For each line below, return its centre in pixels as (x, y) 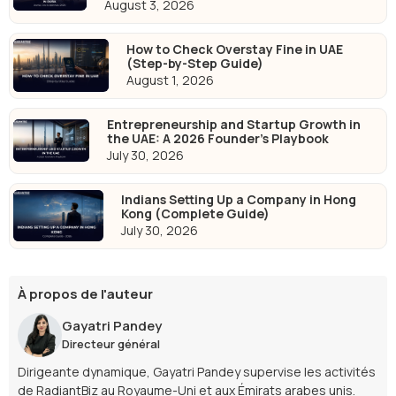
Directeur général (111, 344)
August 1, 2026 (170, 80)
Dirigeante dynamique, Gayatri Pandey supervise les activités (197, 371)
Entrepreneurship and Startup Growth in (234, 124)
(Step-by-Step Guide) (194, 63)
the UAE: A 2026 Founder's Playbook (218, 138)
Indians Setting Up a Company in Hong (238, 199)
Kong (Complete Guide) (195, 213)
